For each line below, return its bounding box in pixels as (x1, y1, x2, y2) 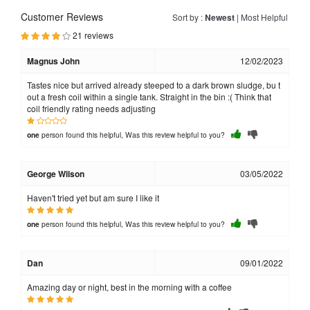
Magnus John (27, 55, 80, 67)
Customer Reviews (21, 10, 103, 24)
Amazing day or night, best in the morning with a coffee (27, 281, 232, 293)
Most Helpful (241, 11, 288, 23)
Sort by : (172, 11, 205, 23)
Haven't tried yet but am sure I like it (27, 192, 159, 203)
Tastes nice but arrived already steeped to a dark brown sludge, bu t (27, 79, 280, 91)
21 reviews (73, 29, 113, 41)
